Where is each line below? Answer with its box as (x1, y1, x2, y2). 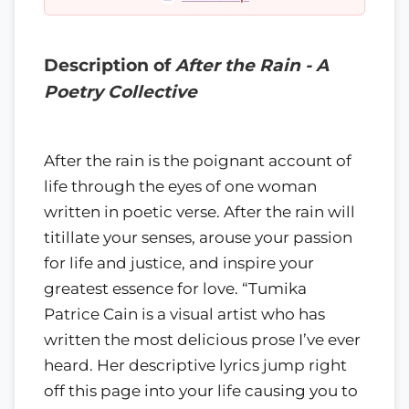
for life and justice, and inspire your (44, 253, 314, 272)
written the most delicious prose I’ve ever (44, 330, 361, 349)
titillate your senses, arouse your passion (44, 227, 352, 246)
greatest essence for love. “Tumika (44, 278, 307, 298)
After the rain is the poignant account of (44, 151, 351, 170)
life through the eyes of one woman (44, 176, 317, 195)
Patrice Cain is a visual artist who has (44, 304, 325, 323)
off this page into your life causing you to (44, 381, 358, 400)
